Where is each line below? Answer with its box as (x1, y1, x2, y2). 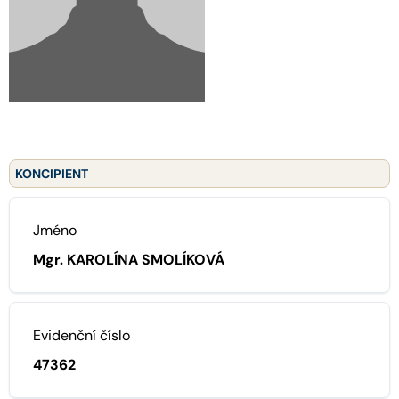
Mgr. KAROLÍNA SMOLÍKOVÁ (33, 249, 224, 269)
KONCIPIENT (15, 165, 88, 182)
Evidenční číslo (33, 325, 130, 345)
